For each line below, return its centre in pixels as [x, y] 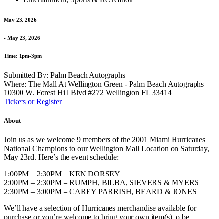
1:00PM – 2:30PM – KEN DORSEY [62, 174]
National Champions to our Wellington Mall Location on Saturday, [107, 149]
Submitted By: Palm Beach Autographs [65, 75]
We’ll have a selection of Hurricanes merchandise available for [100, 208]
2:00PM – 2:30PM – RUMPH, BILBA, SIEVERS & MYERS [101, 183]
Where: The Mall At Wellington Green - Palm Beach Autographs [104, 84]
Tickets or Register [33, 101]
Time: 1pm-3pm [23, 55]
